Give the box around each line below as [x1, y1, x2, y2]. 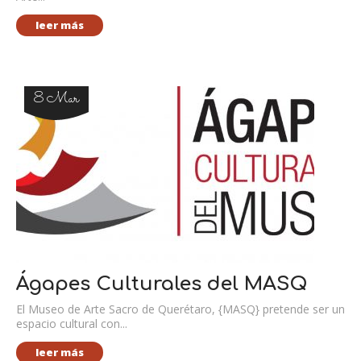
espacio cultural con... [16, 316, 127, 331]
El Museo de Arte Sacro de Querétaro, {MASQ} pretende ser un [16, 301, 345, 317]
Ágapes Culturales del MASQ [16, 273, 308, 295]
